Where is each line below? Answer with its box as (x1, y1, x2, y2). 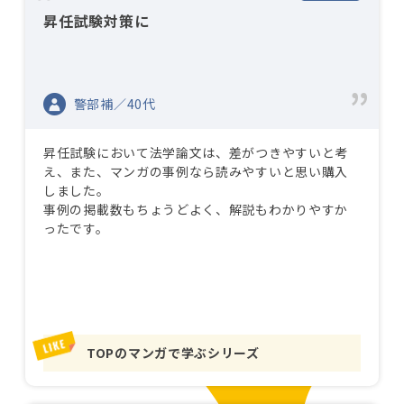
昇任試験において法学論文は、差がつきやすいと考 (43, 143, 349, 161)
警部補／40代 (73, 95, 156, 113)
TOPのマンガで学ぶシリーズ (87, 344, 260, 362)
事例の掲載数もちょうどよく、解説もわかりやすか (43, 200, 349, 218)
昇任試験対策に (43, 10, 150, 32)
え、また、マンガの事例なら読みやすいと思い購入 (43, 162, 349, 180)
